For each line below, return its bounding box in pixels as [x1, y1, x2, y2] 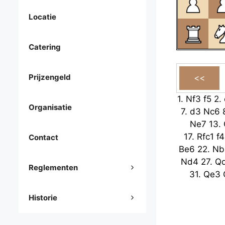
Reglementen [29, 163, 78, 173]
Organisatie [29, 102, 72, 113]
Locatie [29, 12, 56, 22]
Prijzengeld [29, 72, 71, 82]
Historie [29, 193, 57, 203]
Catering [29, 42, 61, 52]
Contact [29, 133, 58, 143]
